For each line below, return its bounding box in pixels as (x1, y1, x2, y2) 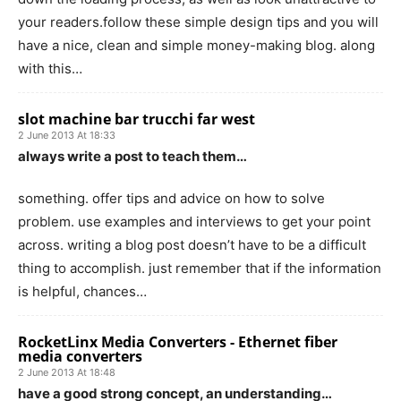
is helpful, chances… (18, 282, 147, 300)
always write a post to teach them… (18, 147, 247, 165)
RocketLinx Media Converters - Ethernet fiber (18, 331, 337, 352)
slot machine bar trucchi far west (18, 108, 255, 129)
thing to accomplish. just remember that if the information (18, 259, 381, 277)
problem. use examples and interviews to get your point (18, 212, 371, 230)
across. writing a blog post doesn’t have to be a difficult (18, 235, 366, 253)
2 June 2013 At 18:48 (18, 365, 115, 379)
